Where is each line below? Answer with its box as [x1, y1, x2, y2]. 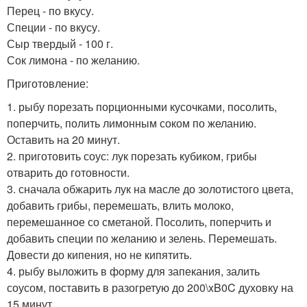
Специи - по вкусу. [7, 19, 100, 35]
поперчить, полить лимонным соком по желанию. [7, 114, 256, 131]
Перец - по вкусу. [7, 2, 94, 19]
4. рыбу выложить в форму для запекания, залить [7, 262, 260, 279]
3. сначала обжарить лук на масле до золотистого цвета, [7, 180, 293, 197]
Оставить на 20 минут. [7, 131, 120, 147]
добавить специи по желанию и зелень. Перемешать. [7, 230, 277, 246]
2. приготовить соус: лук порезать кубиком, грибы [7, 147, 257, 164]
